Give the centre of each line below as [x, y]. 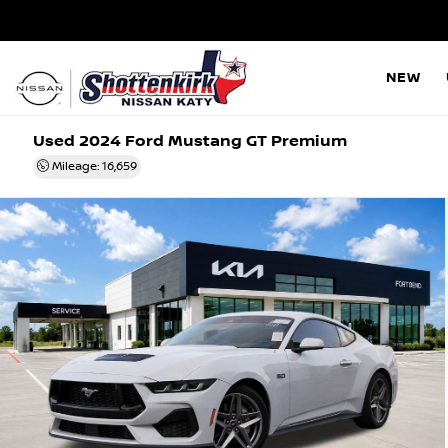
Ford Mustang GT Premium [234, 141]
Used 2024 [77, 141]
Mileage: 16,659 [93, 166]
